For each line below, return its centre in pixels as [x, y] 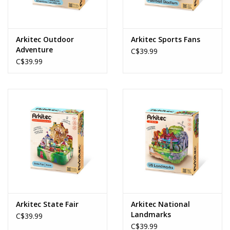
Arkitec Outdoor [45, 39]
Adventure [34, 49]
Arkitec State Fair [47, 204]
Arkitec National [160, 204]
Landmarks [151, 214]
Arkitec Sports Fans [166, 39]
